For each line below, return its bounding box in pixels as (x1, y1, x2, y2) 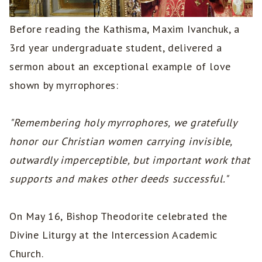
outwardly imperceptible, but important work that (9, 153, 250, 167)
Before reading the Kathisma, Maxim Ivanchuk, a (9, 22, 240, 36)
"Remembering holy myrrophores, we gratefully (9, 116, 237, 130)
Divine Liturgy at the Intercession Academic (9, 228, 218, 242)
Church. (9, 247, 44, 261)
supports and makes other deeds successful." (9, 172, 229, 186)
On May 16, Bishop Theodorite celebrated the (9, 209, 227, 223)
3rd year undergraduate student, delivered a (9, 41, 222, 55)
